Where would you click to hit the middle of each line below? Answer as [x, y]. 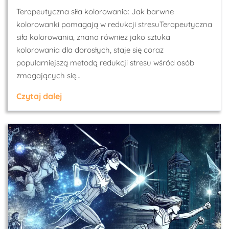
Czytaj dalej [39, 96]
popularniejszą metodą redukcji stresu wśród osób [105, 63]
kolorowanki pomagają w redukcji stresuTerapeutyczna [114, 24]
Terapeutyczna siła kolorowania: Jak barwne [95, 12]
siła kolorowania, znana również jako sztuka [93, 37]
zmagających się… [48, 75]
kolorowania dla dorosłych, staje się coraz [90, 50]
